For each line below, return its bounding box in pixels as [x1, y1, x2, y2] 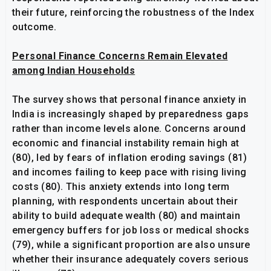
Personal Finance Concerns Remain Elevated [12, 50, 228, 62]
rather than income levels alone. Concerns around [12, 123, 246, 135]
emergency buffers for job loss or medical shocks [12, 224, 250, 237]
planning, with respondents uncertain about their [12, 195, 238, 207]
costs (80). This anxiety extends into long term [12, 181, 230, 193]
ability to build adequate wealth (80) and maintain [12, 210, 240, 222]
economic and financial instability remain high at [12, 137, 240, 149]
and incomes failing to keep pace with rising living [12, 166, 247, 178]
